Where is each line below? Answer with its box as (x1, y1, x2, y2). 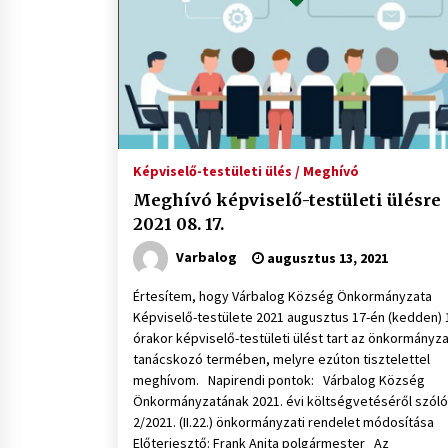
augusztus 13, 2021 (264, 249, 388, 267)
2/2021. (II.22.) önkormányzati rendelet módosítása (133, 413, 434, 431)
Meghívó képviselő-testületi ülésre (133, 190, 441, 210)
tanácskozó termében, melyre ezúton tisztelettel (133, 350, 430, 368)
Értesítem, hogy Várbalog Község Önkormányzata (133, 287, 432, 305)
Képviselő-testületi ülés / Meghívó (133, 162, 359, 180)
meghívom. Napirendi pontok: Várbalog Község (133, 371, 425, 389)
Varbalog (176, 247, 237, 266)
